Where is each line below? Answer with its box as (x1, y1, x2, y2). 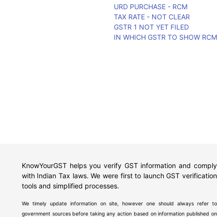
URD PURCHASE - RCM (114, 2, 188, 11)
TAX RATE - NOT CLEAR (114, 13, 190, 21)
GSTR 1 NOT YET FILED (114, 23, 189, 31)
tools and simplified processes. (21, 182, 119, 190)
